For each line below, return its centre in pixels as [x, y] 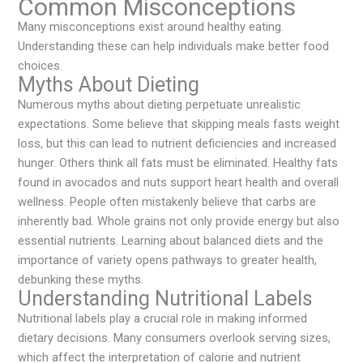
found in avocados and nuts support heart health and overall [179, 183]
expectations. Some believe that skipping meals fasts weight [179, 124]
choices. [41, 66]
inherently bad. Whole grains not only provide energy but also [179, 222]
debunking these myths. [81, 280]
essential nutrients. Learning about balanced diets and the [171, 241]
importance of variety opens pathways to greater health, [168, 261]
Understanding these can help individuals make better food [174, 47]
